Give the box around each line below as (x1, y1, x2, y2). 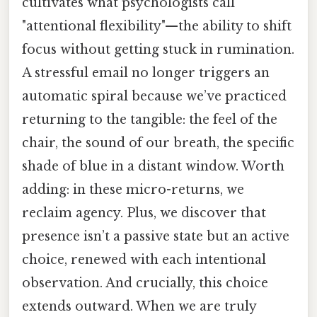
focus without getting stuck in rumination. (22, 42, 294, 58)
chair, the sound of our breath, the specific (22, 135, 294, 151)
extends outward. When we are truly (22, 299, 256, 315)
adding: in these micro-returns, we (22, 182, 244, 198)
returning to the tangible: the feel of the (22, 112, 277, 128)
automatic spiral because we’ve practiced (22, 88, 287, 105)
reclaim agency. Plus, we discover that (22, 205, 266, 221)
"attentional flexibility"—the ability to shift (22, 18, 292, 35)
